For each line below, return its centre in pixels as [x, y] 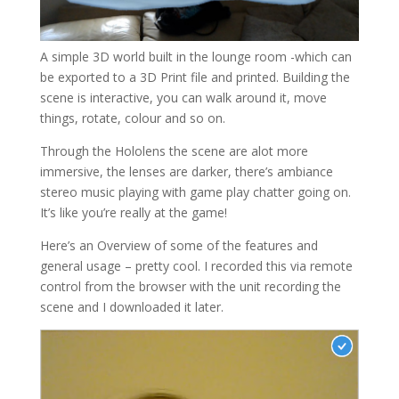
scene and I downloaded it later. [131, 306]
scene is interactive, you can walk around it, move [183, 97]
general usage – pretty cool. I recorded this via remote [196, 265]
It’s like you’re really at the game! [133, 212]
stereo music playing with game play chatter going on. [195, 191]
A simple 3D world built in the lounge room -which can [195, 56]
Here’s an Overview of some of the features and [179, 245]
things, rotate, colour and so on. [132, 118]
